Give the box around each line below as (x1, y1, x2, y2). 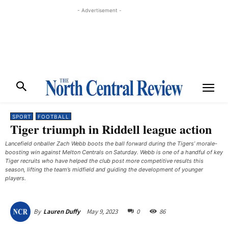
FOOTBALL (38, 113, 69, 120)
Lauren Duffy (43, 207, 80, 216)
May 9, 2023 (87, 207, 118, 216)
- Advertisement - (77, 7, 122, 13)
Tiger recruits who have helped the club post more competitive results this (5, 157, 204, 164)
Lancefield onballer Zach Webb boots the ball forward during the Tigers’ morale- (5, 140, 217, 147)
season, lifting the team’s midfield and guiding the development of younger (5, 166, 203, 173)
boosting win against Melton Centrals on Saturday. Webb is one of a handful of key (5, 149, 223, 156)
